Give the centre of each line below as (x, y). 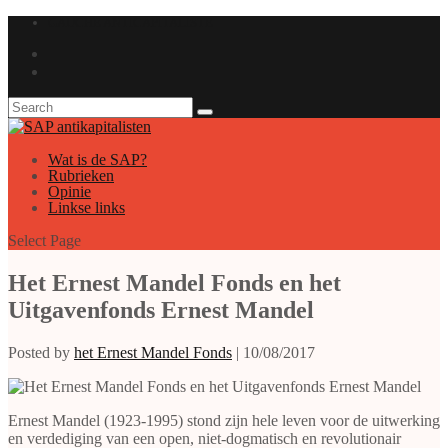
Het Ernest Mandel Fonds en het (174, 282)
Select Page (44, 240)
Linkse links (86, 207)
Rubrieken (81, 175)
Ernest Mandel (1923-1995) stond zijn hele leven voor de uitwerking (224, 420)
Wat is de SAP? (97, 159)
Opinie (69, 191)
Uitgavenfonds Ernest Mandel (161, 309)
